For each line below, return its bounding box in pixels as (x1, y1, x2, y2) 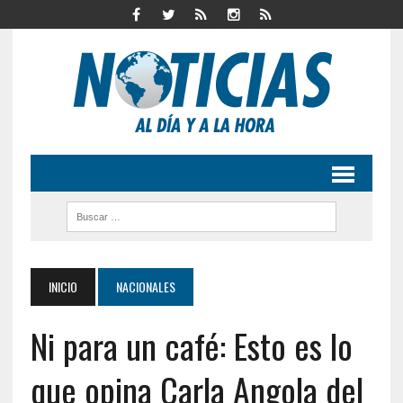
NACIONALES (115, 277, 175, 296)
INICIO (48, 277, 77, 296)
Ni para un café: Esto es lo (30, 320, 353, 371)
